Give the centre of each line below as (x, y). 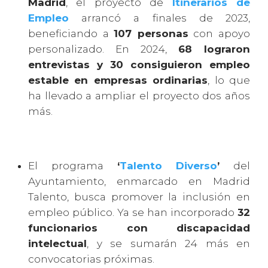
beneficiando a (71, 34)
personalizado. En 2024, (103, 49)
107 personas (151, 34)
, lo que (229, 80)
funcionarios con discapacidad (139, 228)
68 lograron (214, 49)
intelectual (57, 244)
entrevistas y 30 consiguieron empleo (139, 65)
